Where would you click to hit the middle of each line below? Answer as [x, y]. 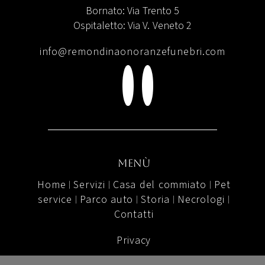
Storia [155, 199]
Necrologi [201, 199]
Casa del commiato [159, 185]
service [55, 199]
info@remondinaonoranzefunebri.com [132, 52]
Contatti [134, 214]
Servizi [89, 185]
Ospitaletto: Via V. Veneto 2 [132, 26]
